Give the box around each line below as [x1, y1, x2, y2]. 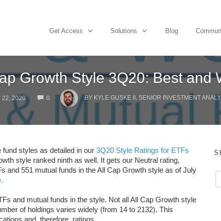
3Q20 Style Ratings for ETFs [96, 146, 189, 154]
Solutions [110, 27, 137, 35]
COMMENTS [49, 90, 84, 97]
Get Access [49, 27, 83, 35]
